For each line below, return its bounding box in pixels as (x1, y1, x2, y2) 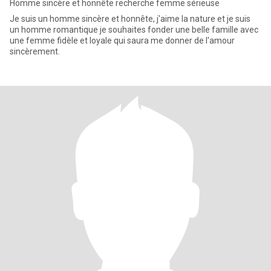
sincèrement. (10, 47, 60, 56)
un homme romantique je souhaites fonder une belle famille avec (10, 25, 258, 34)
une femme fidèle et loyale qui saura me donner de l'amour (10, 36, 235, 45)
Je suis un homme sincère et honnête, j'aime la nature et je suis (10, 14, 250, 24)
